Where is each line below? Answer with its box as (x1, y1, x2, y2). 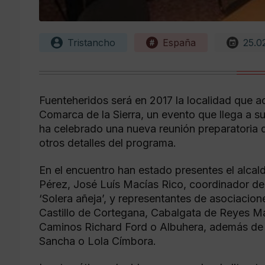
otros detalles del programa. (39, 137, 176, 150)
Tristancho (67, 37, 115, 49)
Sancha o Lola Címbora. (39, 234, 156, 247)
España (163, 37, 196, 49)
